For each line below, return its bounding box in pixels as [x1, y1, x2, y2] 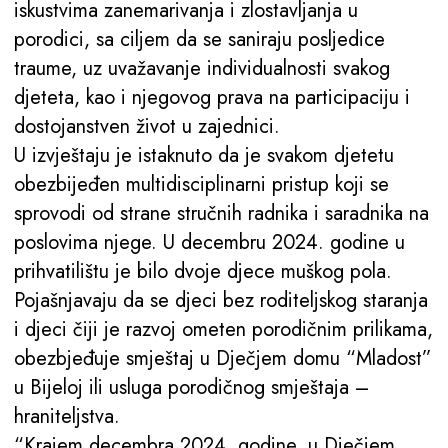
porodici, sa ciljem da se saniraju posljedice [14, 24, 385, 54]
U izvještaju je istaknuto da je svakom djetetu [14, 140, 394, 170]
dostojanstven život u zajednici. [14, 111, 280, 141]
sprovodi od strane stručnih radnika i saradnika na [14, 198, 429, 228]
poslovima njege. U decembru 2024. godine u [14, 227, 405, 257]
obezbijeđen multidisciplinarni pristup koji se [14, 169, 389, 199]
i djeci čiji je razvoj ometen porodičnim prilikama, [14, 314, 433, 344]
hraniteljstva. [14, 401, 120, 431]
